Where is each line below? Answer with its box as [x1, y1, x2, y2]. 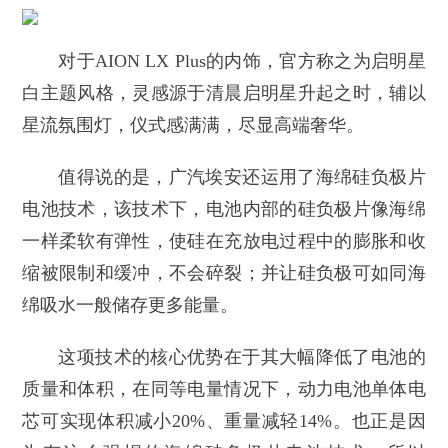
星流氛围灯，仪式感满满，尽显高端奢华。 [22, 115, 365, 136]
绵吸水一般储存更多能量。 [22, 295, 239, 316]
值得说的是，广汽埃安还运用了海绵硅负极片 [58, 167, 426, 188]
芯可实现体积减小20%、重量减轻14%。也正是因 [22, 411, 426, 432]
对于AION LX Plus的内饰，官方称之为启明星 [58, 51, 426, 72]
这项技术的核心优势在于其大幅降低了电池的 [58, 347, 426, 368]
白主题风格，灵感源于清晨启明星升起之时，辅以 [22, 83, 426, 104]
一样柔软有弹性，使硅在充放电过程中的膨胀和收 [22, 231, 426, 252]
